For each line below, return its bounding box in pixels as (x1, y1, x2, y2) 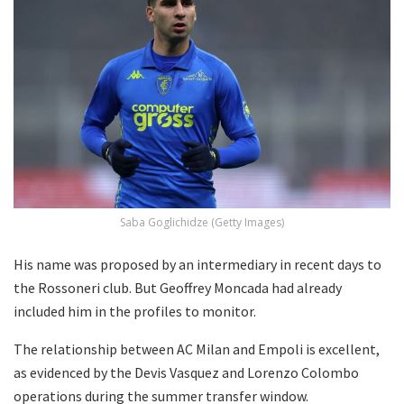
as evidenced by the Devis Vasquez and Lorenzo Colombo (14, 363, 359, 382)
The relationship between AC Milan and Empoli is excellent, (14, 340, 380, 359)
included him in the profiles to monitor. (14, 302, 256, 321)
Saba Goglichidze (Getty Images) (120, 215, 284, 231)
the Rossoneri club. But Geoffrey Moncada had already (14, 279, 342, 298)
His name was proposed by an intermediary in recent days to (14, 255, 381, 274)
